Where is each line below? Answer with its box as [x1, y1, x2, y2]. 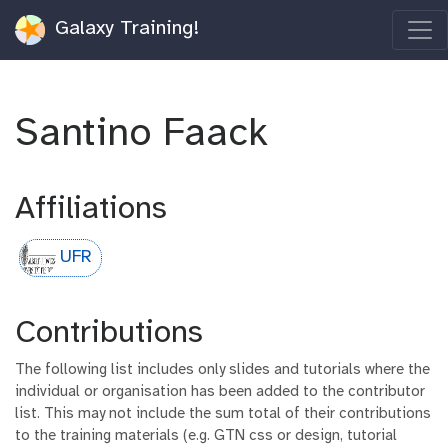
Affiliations [15, 193, 167, 226]
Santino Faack [15, 113, 279, 155]
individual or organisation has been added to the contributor [15, 384, 425, 401]
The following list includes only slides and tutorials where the [15, 362, 430, 379]
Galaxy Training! [49, 18, 199, 40]
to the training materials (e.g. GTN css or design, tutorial [15, 428, 397, 445]
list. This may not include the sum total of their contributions [15, 406, 431, 423]
